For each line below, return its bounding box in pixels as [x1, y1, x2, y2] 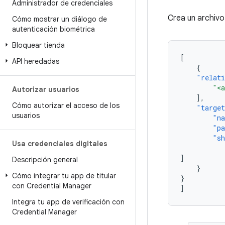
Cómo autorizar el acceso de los [12, 101, 120, 110]
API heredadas [12, 57, 59, 66]
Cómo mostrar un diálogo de [12, 15, 107, 24]
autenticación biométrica [12, 25, 95, 34]
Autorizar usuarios [12, 85, 79, 94]
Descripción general [12, 155, 78, 164]
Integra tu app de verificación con [12, 197, 125, 206]
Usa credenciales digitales [12, 139, 107, 148]
